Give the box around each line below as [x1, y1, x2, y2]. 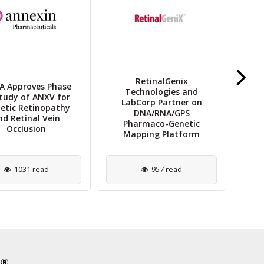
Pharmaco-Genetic [123, 117, 200, 129]
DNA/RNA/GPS [133, 107, 190, 118]
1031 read [14, 164, 49, 175]
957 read [151, 164, 182, 175]
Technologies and [125, 85, 198, 97]
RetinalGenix [135, 75, 188, 87]
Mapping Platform [123, 128, 200, 140]
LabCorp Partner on [121, 96, 202, 108]
